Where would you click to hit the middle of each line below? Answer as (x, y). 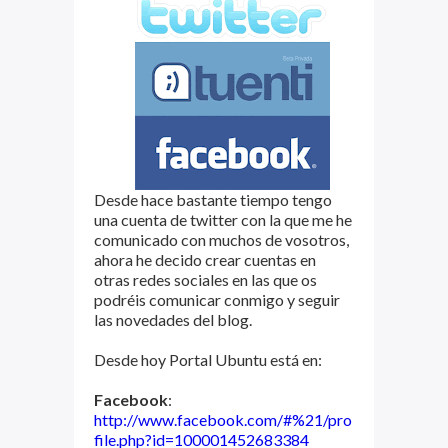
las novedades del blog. (173, 319)
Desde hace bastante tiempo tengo (213, 199)
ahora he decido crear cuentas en (205, 259)
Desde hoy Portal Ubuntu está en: (208, 359)
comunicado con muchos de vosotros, (221, 239)
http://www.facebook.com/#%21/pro (223, 419)
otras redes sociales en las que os (205, 279)
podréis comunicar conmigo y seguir (217, 299)
